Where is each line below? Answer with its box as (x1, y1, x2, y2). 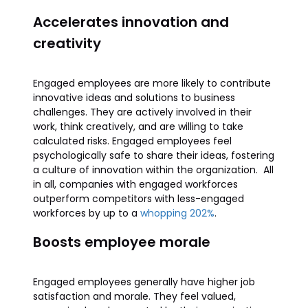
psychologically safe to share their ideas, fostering (33, 148, 274, 162)
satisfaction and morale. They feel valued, (33, 289, 236, 303)
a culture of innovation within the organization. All (33, 163, 274, 177)
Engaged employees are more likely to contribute (33, 76, 271, 90)
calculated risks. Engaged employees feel (33, 134, 232, 148)
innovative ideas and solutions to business (33, 91, 235, 104)
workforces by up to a (33, 206, 140, 220)
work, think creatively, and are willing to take (33, 120, 243, 133)
